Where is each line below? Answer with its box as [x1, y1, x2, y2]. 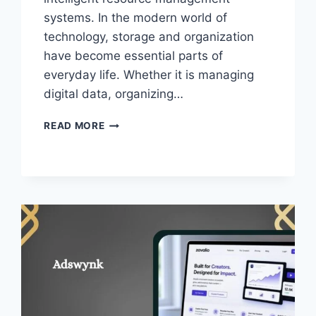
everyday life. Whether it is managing [44, 68, 255, 83]
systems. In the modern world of [44, 11, 228, 25]
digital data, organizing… [44, 87, 184, 102]
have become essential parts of [44, 49, 224, 63]
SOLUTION [104, 190, 159, 202]
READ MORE [44, 120, 105, 132]
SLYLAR [104, 116, 145, 128]
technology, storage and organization [44, 30, 255, 44]
